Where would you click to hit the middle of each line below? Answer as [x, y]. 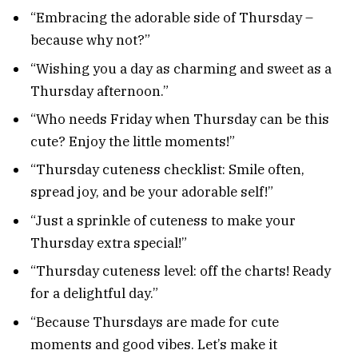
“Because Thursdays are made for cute [155, 322]
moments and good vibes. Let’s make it [154, 344]
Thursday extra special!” [109, 243]
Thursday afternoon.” [99, 91]
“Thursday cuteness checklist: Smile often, [167, 170]
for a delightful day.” [94, 294]
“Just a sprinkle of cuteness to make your [163, 220]
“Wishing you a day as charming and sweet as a [181, 68]
